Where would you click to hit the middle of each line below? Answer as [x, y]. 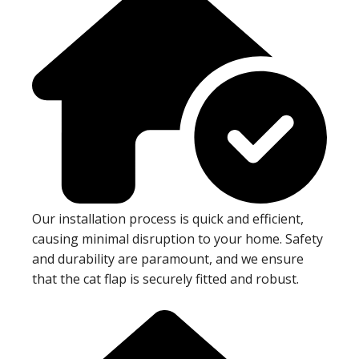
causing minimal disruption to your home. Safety [177, 238]
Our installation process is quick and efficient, [168, 218]
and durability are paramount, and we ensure [168, 258]
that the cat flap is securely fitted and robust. [165, 278]
